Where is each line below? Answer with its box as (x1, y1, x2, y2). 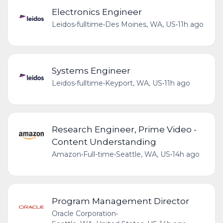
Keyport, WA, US (105, 79, 162, 88)
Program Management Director (51, 195, 189, 206)
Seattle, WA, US (115, 150, 170, 159)
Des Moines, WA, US (105, 20, 176, 29)
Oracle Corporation (51, 209, 116, 218)
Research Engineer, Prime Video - (51, 124, 197, 135)
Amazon (51, 150, 81, 159)
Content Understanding (51, 136, 156, 147)
